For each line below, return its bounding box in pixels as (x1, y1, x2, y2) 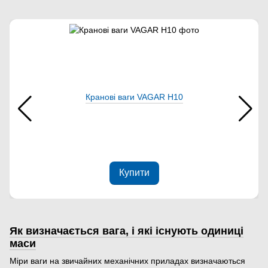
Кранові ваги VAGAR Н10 (85, 92, 183, 102)
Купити (118, 167, 150, 178)
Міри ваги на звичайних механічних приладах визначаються (10, 255, 245, 266)
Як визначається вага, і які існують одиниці (10, 224, 243, 237)
